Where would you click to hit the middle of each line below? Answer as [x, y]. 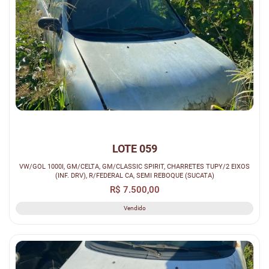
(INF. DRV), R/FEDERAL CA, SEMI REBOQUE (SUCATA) [134, 175]
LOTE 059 [134, 148]
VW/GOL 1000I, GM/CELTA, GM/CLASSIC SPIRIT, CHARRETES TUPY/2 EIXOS [134, 166]
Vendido [134, 208]
